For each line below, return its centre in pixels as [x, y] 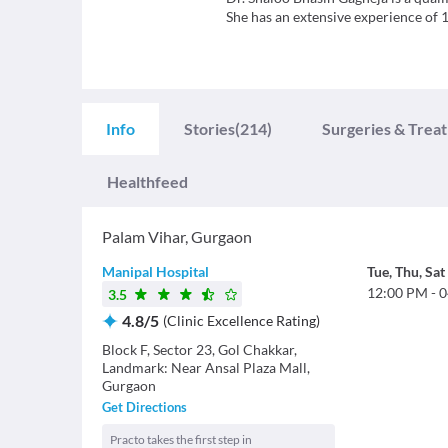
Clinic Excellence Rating [241, 320]
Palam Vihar [143, 236]
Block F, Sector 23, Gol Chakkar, [199, 349]
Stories [209, 128]
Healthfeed [147, 181]
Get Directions [144, 407]
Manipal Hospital [155, 271]
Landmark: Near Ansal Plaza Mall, [206, 367]
